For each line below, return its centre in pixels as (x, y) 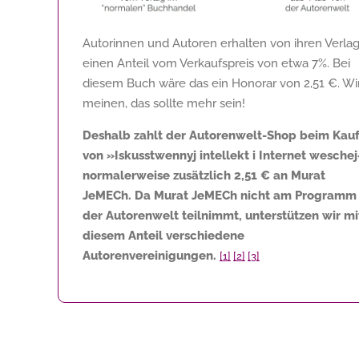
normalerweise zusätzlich (158, 175)
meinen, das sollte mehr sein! (164, 103)
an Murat (298, 175)
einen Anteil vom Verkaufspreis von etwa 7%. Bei (216, 63)
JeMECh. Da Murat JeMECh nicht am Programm (220, 195)
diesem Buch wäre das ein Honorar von (193, 83)
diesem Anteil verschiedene (163, 235)
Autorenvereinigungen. (149, 255)
